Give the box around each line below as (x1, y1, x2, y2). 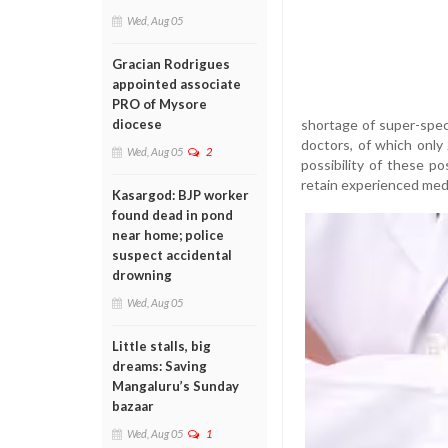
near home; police (112, 227, 224, 243)
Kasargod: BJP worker (112, 187, 249, 203)
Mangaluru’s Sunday (112, 378, 239, 394)
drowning (112, 267, 172, 283)
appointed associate (112, 76, 241, 92)
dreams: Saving (112, 358, 207, 374)
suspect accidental (112, 247, 232, 263)
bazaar (112, 398, 154, 414)
